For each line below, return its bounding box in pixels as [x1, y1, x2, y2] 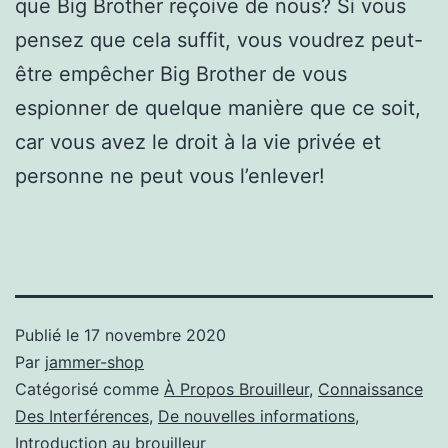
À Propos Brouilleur [164, 378, 309, 399]
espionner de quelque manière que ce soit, [15, 95, 421, 120]
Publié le [15, 324, 84, 345]
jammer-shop [45, 351, 144, 372]
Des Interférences [15, 405, 149, 426]
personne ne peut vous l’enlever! [15, 163, 325, 188]
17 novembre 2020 [84, 324, 226, 345]
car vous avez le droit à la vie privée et [15, 129, 381, 154]
